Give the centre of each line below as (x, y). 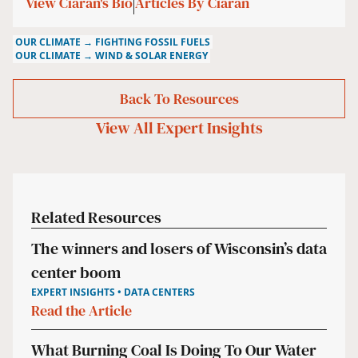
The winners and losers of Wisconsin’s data (179, 249)
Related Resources (96, 218)
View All (126, 127)
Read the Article (81, 311)
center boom (76, 273)
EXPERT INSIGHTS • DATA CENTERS (113, 292)
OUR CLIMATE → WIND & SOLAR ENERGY (112, 56)
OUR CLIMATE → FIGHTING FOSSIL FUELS (113, 42)
